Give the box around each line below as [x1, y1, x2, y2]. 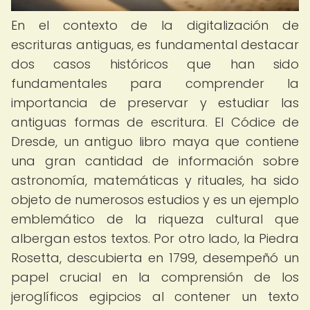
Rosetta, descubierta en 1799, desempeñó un [11, 249, 299, 266]
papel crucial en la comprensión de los [11, 268, 299, 286]
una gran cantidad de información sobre [11, 152, 299, 170]
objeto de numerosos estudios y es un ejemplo [11, 191, 299, 208]
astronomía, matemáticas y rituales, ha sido [11, 172, 299, 189]
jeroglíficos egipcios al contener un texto [11, 288, 299, 305]
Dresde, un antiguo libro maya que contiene [11, 133, 299, 150]
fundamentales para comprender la [11, 75, 299, 92]
